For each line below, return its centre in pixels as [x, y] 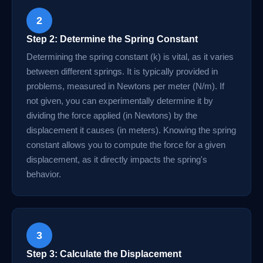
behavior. [44, 174]
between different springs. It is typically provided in [122, 71]
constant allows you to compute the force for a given [126, 145]
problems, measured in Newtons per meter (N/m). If [125, 86]
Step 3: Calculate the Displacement [104, 254]
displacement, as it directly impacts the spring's [117, 159]
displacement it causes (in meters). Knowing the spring [131, 130]
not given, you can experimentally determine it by [120, 101]
